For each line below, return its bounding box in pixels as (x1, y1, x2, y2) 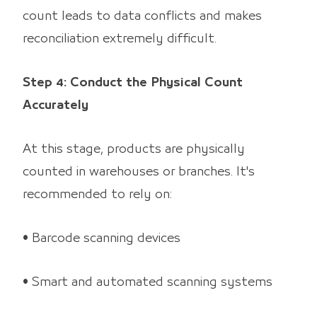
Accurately (23, 99, 88, 111)
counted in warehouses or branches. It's (23, 166, 255, 178)
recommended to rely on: (23, 188, 172, 200)
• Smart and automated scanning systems (23, 276, 272, 288)
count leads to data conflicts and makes (23, 10, 262, 22)
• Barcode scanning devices (23, 232, 180, 244)
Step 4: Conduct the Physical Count (23, 76, 243, 88)
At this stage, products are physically (23, 143, 245, 155)
